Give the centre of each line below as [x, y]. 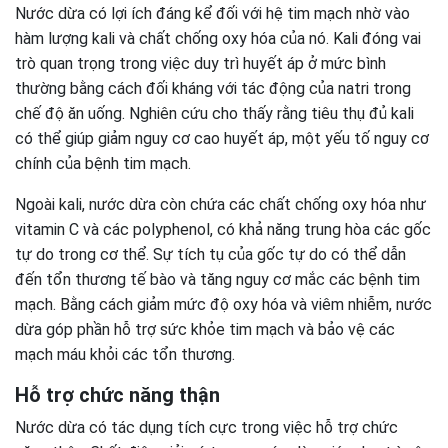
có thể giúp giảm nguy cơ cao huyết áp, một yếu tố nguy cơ [222, 138]
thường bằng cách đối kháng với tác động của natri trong [213, 88]
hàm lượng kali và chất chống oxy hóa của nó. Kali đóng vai [218, 38]
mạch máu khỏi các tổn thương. [125, 354]
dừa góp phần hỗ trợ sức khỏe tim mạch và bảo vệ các [205, 329]
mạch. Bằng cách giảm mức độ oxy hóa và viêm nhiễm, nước [223, 304]
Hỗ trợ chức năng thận [117, 395]
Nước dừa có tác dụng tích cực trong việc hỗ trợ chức [206, 427]
